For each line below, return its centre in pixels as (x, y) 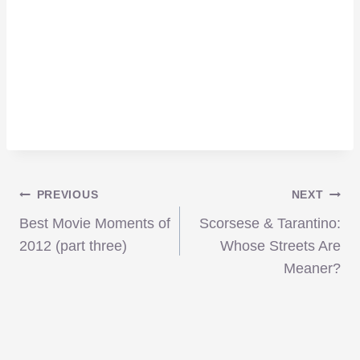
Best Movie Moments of (95, 224)
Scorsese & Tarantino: (270, 224)
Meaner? (312, 269)
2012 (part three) (73, 246)
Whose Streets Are (280, 246)
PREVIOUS (67, 195)
